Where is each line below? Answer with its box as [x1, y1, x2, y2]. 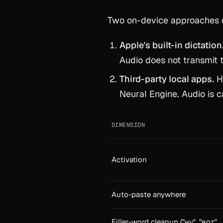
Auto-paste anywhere [111, 190, 186, 199]
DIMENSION [111, 121, 145, 129]
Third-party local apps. [119, 73, 214, 85]
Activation [111, 155, 147, 164]
